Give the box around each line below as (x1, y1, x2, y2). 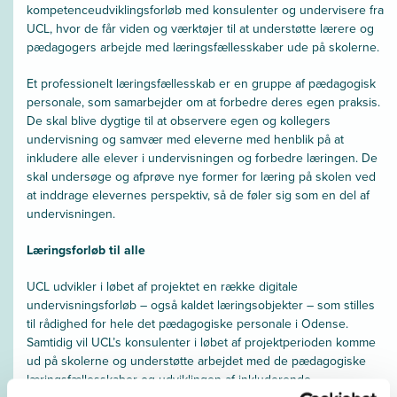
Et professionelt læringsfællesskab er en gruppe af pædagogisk (27, 74, 376, 93)
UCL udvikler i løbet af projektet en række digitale (27, 277, 298, 296)
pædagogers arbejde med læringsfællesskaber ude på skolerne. (27, 38, 379, 57)
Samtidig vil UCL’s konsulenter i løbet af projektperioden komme (27, 333, 376, 352)
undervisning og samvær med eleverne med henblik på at (27, 130, 344, 149)
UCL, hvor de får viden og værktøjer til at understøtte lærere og (27, 19, 374, 38)
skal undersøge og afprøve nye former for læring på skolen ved (27, 167, 376, 186)
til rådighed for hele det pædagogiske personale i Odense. (27, 315, 348, 333)
